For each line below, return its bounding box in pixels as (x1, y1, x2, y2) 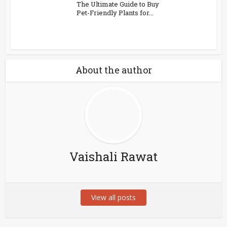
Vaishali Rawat (69, 148, 158, 165)
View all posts (91, 192, 136, 202)
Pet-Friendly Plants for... (77, 8, 154, 17)
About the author (75, 63, 152, 76)
